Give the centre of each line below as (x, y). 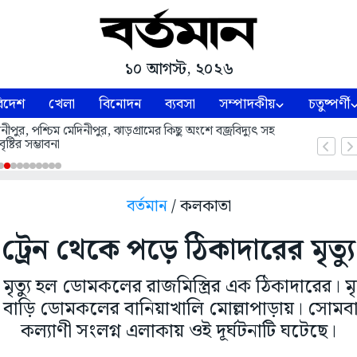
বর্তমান (147, 207)
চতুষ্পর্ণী (330, 104)
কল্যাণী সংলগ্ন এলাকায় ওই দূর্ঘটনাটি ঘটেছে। (178, 332)
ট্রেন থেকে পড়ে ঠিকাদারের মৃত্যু (178, 251)
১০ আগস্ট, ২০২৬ (178, 70)
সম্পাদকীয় (247, 104)
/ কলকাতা (201, 207)
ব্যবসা (180, 104)
